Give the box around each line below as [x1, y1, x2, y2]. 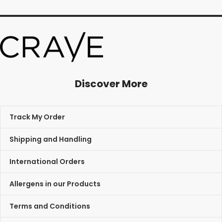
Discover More [74, 77, 148, 91]
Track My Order [9, 111, 65, 122]
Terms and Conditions [9, 201, 90, 211]
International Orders [9, 156, 85, 166]
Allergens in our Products [9, 178, 101, 189]
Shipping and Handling [9, 134, 92, 144]
